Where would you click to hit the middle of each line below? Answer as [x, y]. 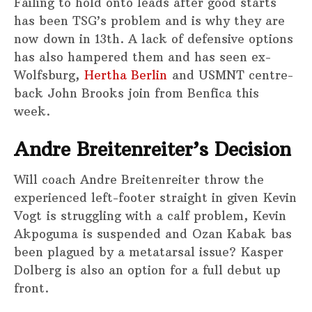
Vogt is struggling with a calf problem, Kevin [150, 216]
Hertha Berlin [126, 76]
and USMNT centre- [230, 76]
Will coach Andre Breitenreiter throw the [139, 180]
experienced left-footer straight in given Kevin [155, 198]
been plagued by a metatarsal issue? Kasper [149, 252]
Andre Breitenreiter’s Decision [153, 149]
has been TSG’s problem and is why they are [149, 21]
